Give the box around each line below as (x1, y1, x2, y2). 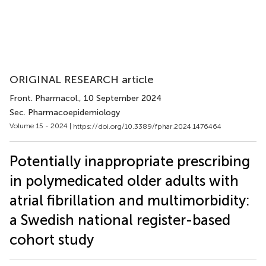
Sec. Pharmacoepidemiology (9, 107, 120, 118)
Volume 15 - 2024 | (9, 122, 73, 130)
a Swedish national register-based (9, 211, 230, 229)
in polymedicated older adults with (9, 172, 239, 189)
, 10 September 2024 (79, 93, 161, 103)
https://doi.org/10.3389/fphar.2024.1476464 (73, 122, 221, 131)
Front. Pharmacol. (9, 93, 79, 103)
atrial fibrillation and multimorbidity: (9, 191, 250, 209)
